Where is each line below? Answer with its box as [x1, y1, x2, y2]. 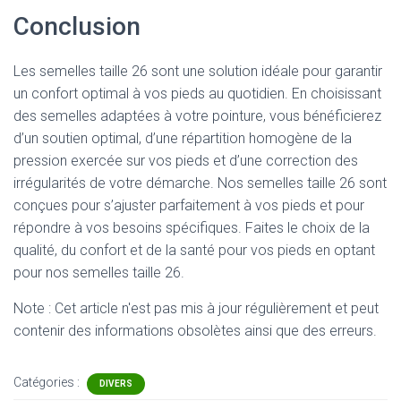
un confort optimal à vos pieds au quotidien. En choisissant [13, 85, 381, 102]
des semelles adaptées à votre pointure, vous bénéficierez [13, 107, 381, 124]
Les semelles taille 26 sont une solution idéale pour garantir [13, 63, 382, 80]
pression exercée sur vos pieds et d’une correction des [13, 152, 358, 169]
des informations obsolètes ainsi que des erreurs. [68, 322, 377, 339]
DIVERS [99, 379, 132, 388]
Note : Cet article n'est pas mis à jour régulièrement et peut [13, 300, 379, 317]
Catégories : [13, 375, 82, 389]
